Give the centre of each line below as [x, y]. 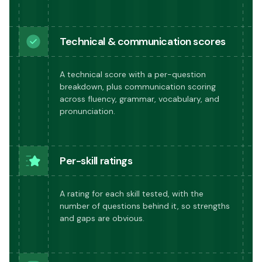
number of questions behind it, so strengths [145, 206]
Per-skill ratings [96, 161]
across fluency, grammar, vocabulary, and [139, 99]
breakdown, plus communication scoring [138, 86]
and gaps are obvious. [102, 218]
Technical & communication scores [143, 41]
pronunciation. [87, 111]
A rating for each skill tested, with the [132, 193]
